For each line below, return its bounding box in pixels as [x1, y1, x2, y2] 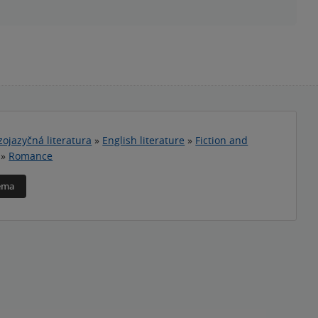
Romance [9, 149, 53, 163]
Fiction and [195, 133, 248, 147]
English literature [102, 133, 185, 147]
